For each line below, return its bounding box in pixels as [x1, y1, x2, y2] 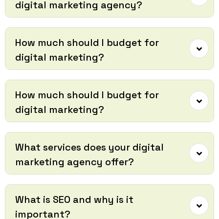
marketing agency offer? [15, 155, 134, 168]
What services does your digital [15, 140, 164, 153]
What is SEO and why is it [15, 193, 133, 206]
